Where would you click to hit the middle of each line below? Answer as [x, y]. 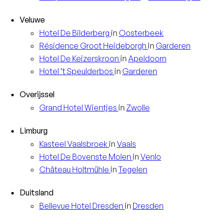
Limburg [34, 130]
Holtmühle [91, 169]
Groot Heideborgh [113, 45]
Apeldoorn [147, 58]
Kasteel [53, 144]
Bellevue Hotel [66, 206]
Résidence [60, 45]
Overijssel [37, 94]
